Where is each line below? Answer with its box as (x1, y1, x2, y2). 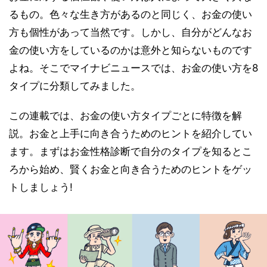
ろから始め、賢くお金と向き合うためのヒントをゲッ (9, 163, 252, 175)
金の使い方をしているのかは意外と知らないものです (9, 44, 252, 56)
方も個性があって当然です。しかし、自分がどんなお (9, 26, 252, 38)
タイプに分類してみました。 (9, 80, 141, 92)
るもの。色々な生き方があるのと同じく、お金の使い (9, 8, 252, 20)
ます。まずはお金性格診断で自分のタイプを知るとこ (9, 145, 252, 157)
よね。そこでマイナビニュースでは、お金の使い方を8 (9, 62, 258, 74)
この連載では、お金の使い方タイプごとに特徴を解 (9, 110, 242, 122)
